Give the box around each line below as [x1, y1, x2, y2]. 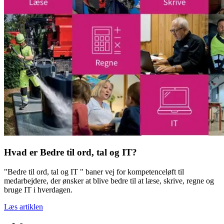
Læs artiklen [4, 202, 43, 211]
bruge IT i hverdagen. [4, 185, 72, 194]
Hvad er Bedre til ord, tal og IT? [4, 147, 137, 158]
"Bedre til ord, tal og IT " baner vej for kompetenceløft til [4, 167, 184, 176]
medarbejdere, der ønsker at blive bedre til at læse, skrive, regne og [4, 176, 214, 185]
